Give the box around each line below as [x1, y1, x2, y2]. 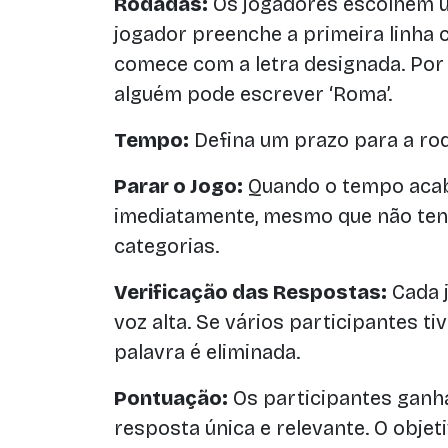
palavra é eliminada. [114, 340, 300, 364]
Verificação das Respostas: [114, 280, 387, 304]
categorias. [114, 234, 219, 258]
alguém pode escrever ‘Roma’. [114, 82, 392, 106]
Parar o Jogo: [114, 174, 243, 198]
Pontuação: [114, 386, 228, 410]
